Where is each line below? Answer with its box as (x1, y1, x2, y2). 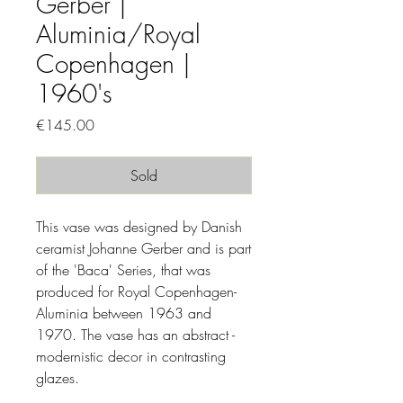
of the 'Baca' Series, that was (36, 260, 210, 280)
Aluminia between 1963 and (36, 303, 211, 323)
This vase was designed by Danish (36, 217, 242, 237)
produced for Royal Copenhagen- (36, 282, 237, 301)
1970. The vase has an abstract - (36, 325, 235, 345)
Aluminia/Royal (36, 17, 201, 50)
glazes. (36, 368, 79, 388)
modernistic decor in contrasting (36, 346, 226, 366)
